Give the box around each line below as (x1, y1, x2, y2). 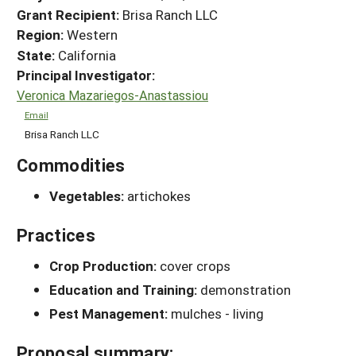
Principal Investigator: (17, 65, 155, 84)
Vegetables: (49, 186, 127, 205)
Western (64, 25, 118, 44)
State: (17, 45, 55, 64)
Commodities (17, 153, 126, 176)
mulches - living (171, 304, 264, 323)
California (55, 45, 116, 64)
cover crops (160, 256, 230, 275)
